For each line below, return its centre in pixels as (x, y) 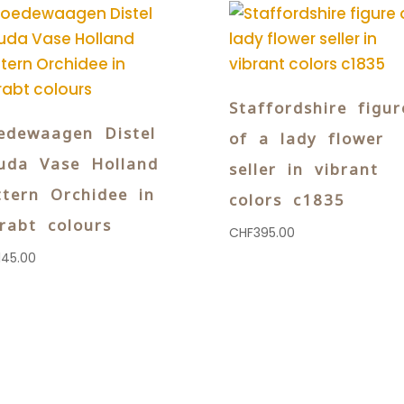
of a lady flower (306, 138)
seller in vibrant (303, 169)
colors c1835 (287, 199)
